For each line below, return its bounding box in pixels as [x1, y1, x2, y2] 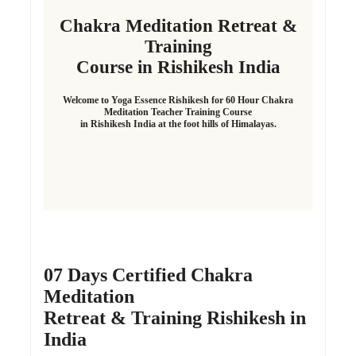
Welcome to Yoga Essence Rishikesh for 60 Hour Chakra [63, 95, 293, 106]
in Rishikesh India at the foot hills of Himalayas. [79, 118, 277, 130]
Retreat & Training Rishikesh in [44, 307, 306, 328]
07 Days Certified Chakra [44, 264, 253, 285]
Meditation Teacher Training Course [104, 106, 252, 118]
